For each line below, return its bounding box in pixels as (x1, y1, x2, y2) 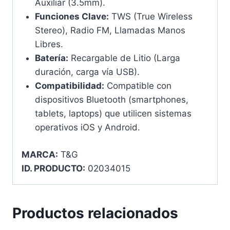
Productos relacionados (12, 204, 178, 222)
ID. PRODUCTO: (22, 163, 85, 174)
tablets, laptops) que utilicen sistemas (34, 108, 191, 119)
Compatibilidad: (34, 81, 104, 91)
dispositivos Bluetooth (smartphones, (34, 94, 188, 105)
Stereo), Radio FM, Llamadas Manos (34, 25, 185, 36)
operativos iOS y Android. (34, 122, 140, 133)
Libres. (34, 39, 63, 50)
